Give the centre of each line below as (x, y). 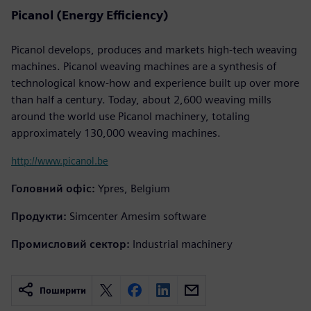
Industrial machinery (183, 244)
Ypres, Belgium (134, 188)
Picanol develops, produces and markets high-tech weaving (154, 49)
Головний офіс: (53, 188)
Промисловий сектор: (70, 244)
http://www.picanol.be (60, 160)
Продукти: (39, 216)
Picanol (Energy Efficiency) (90, 15)
